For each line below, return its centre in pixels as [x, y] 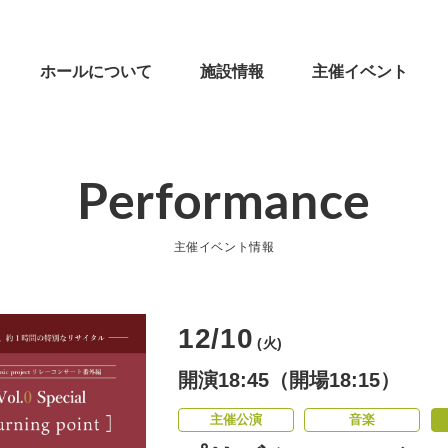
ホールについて [96, 71]
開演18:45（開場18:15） [289, 380]
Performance [224, 204]
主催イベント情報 [224, 247]
